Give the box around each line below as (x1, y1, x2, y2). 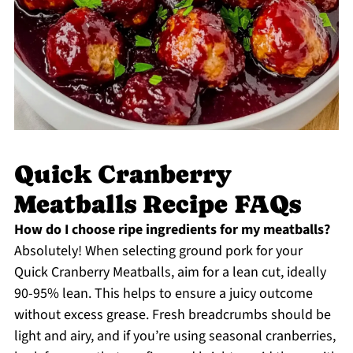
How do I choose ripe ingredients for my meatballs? (13, 219, 330, 240)
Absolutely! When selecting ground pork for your (13, 240, 303, 261)
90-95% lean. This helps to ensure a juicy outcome (13, 283, 313, 303)
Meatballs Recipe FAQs (13, 189, 301, 218)
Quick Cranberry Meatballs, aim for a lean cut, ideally (13, 262, 326, 282)
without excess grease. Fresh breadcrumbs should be (13, 304, 331, 325)
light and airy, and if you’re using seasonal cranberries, (13, 325, 336, 346)
